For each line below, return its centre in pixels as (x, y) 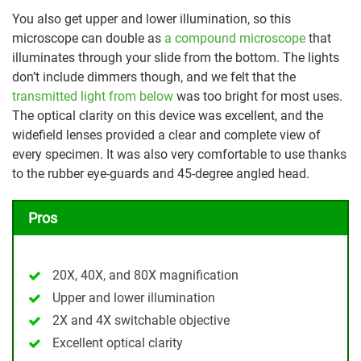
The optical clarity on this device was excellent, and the (168, 116)
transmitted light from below (93, 97)
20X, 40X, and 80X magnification (145, 276)
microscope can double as (88, 39)
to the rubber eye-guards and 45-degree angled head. (161, 174)
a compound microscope (235, 39)
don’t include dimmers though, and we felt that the (154, 77)
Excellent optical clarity (118, 343)
